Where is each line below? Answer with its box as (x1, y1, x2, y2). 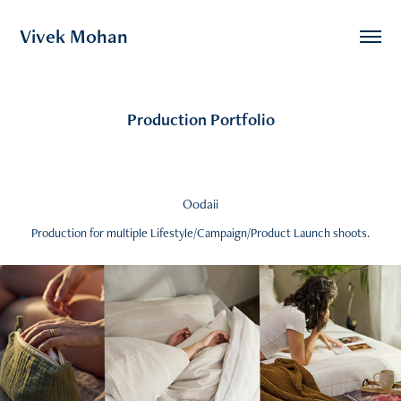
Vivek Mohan (20, 23, 129, 49)
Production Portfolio (126, 108, 275, 131)
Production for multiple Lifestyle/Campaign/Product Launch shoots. (31, 225, 370, 241)
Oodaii (183, 195, 218, 212)
